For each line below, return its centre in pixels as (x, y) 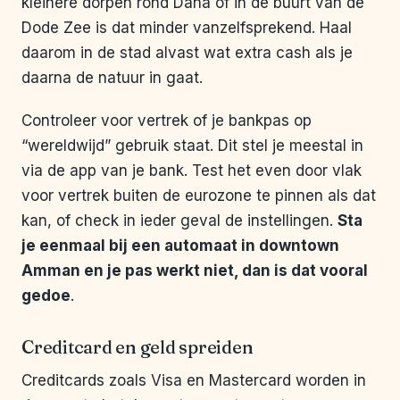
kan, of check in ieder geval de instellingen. (179, 221)
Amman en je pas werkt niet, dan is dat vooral (195, 271)
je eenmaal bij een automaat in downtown (180, 246)
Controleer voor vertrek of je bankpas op (167, 121)
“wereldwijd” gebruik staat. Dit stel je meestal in (192, 146)
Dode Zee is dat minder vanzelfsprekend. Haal (187, 28)
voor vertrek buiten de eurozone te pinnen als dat (199, 196)
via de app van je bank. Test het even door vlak (192, 171)
